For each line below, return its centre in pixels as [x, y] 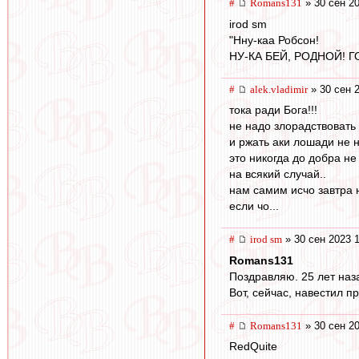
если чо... [254, 206]
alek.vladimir [279, 89]
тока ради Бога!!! [273, 110]
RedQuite [253, 347]
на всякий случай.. [278, 174]
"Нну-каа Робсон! [274, 40]
